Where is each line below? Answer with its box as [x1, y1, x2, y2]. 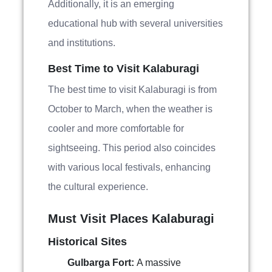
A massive [137, 257, 181, 268]
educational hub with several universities [48, 18, 223, 29]
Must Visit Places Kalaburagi [48, 212, 214, 225]
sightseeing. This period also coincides [48, 143, 216, 153]
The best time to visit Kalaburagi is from [48, 84, 217, 95]
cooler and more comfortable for [48, 123, 184, 134]
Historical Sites [48, 236, 127, 248]
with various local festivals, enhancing [48, 162, 211, 172]
